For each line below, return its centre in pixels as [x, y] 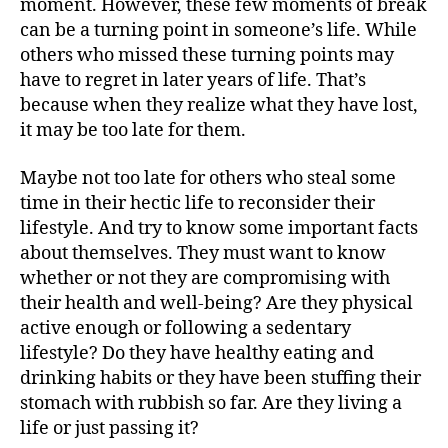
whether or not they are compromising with [205, 278]
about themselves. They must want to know [203, 253]
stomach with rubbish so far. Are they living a [211, 403]
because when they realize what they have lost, [219, 106]
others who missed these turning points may [207, 56]
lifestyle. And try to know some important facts [219, 228]
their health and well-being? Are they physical [216, 303]
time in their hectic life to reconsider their [197, 203]
